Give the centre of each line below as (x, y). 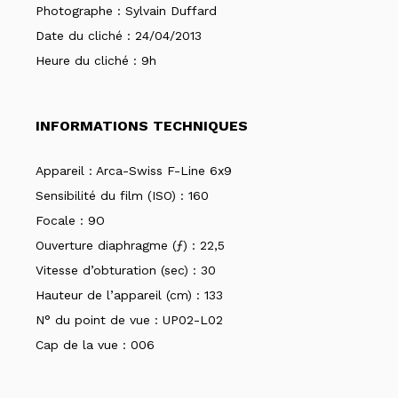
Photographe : (80, 11)
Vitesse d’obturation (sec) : (118, 270)
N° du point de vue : (99, 320)
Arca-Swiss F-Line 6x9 (164, 171)
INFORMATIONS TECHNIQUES (142, 126)
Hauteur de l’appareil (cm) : (120, 295)
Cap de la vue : (83, 345)
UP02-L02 (193, 320)
